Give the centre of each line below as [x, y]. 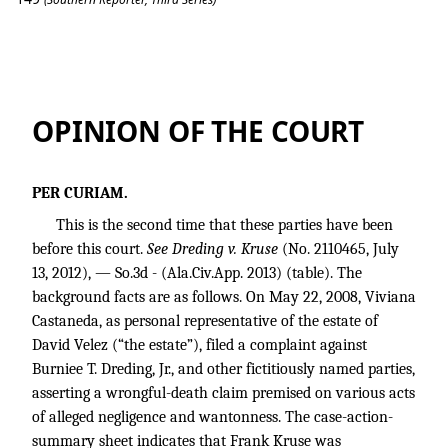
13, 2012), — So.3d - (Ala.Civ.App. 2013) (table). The [197, 273]
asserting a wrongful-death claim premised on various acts [223, 393]
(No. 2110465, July [340, 249]
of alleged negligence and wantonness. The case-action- [212, 417]
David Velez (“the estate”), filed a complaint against [199, 345]
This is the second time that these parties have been [224, 225]
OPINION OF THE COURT [198, 131]
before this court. [89, 249]
